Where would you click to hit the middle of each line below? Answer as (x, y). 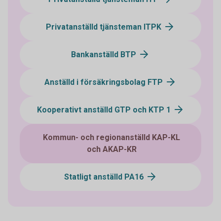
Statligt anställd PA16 (105, 177)
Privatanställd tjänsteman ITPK (105, 27)
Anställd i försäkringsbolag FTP (105, 82)
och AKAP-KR (111, 149)
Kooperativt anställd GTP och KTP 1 (105, 110)
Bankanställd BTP (105, 55)
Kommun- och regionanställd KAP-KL (111, 138)
